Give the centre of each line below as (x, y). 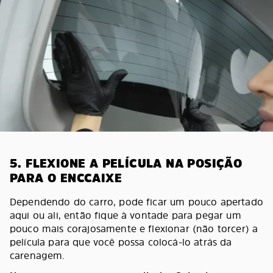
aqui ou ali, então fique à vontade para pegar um (126, 215)
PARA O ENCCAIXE (66, 178)
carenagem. (37, 255)
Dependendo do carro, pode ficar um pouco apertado (136, 202)
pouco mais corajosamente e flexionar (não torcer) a (134, 229)
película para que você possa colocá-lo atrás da (121, 242)
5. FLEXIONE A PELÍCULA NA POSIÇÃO (126, 163)
